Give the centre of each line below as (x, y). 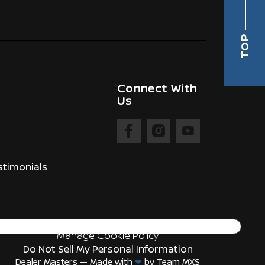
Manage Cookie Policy (108, 235)
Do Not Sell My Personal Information (108, 249)
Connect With (157, 88)
